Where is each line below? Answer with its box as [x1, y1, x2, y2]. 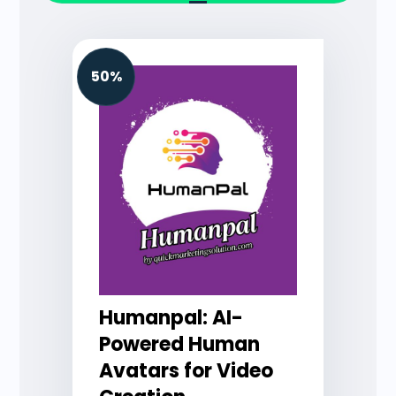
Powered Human [99, 331, 261, 358]
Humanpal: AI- [99, 304, 244, 331]
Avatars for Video [99, 357, 274, 385]
